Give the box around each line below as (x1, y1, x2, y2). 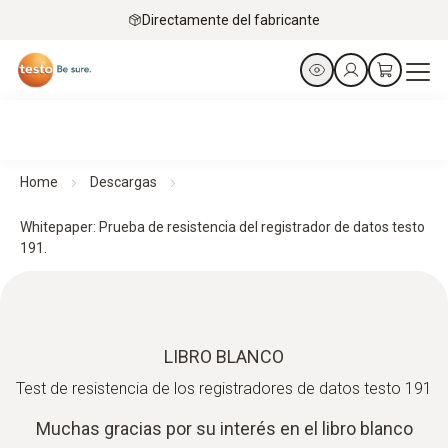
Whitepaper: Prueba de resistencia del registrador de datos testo (20, 219, 427, 235)
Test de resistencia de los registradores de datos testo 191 (16, 379, 432, 398)
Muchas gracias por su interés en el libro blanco (35, 418, 413, 439)
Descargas (90, 174, 157, 190)
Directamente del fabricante (142, 11, 320, 28)
